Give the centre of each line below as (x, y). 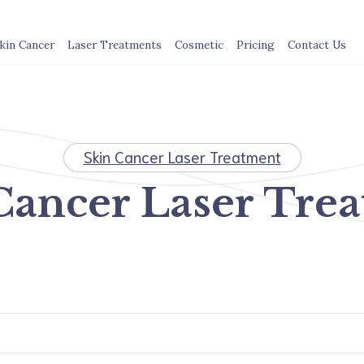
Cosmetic (199, 45)
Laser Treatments (114, 45)
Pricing (255, 45)
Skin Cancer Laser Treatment (182, 156)
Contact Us (316, 45)
